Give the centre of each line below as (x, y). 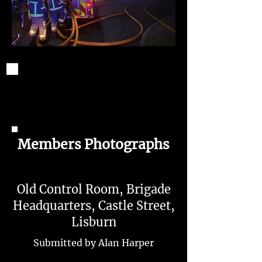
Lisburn (94, 222)
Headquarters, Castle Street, (94, 206)
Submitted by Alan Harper (94, 243)
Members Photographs (94, 144)
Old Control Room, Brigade (94, 189)
